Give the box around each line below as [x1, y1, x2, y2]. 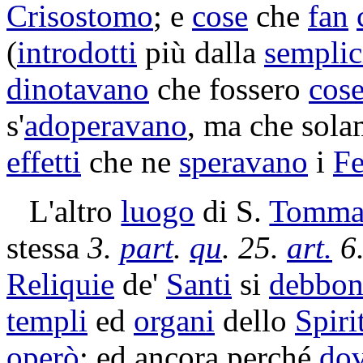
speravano [179, 144, 308, 179]
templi [6, 303, 88, 338]
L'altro [29, 194, 122, 228]
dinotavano [6, 71, 149, 106]
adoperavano [24, 108, 187, 143]
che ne [81, 144, 179, 179]
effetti [6, 144, 81, 179]
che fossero [149, 71, 309, 106]
